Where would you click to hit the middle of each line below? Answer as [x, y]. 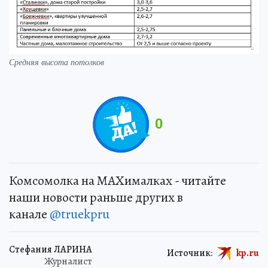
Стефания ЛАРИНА [51, 249]
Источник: [190, 253]
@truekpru [80, 214]
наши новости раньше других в [96, 197]
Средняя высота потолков [57, 62]
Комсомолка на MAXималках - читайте [118, 180]
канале [29, 214]
